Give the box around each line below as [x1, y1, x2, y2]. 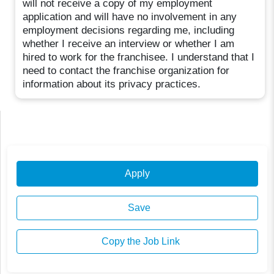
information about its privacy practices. [23, 78, 201, 90]
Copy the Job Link [98, 236, 180, 247]
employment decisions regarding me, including [23, 24, 235, 36]
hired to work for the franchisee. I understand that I [23, 51, 255, 63]
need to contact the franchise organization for [23, 64, 230, 76]
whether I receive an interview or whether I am [23, 37, 235, 50]
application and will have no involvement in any [23, 10, 237, 23]
